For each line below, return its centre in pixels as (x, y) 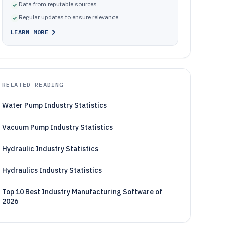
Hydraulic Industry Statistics (50, 149)
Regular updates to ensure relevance (68, 17)
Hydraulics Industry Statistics (52, 170)
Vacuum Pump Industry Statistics (57, 127)
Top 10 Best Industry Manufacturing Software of (82, 192)
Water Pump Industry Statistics (54, 105)
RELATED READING (33, 85)
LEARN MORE (29, 32)
